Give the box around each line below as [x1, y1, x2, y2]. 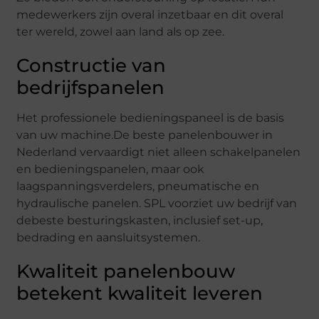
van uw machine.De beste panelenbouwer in [16, 127, 273, 142]
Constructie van [16, 53, 167, 77]
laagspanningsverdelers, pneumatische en [16, 179, 260, 193]
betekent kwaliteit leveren [16, 281, 263, 305]
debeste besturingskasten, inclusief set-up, [16, 213, 263, 227]
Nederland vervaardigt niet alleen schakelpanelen [16, 145, 301, 159]
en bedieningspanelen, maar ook [16, 162, 205, 176]
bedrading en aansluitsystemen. [16, 230, 201, 244]
